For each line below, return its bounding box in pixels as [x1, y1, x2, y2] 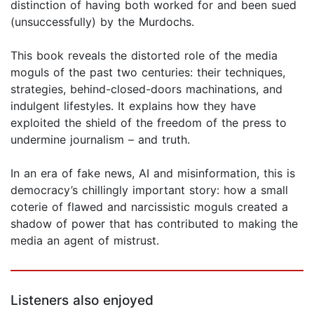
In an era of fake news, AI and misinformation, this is [11, 166, 295, 181]
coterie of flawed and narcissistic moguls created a [11, 200, 288, 214]
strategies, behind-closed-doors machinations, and [11, 82, 282, 97]
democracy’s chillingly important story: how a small [11, 183, 288, 198]
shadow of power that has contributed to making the [11, 217, 298, 231]
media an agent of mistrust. [11, 233, 159, 248]
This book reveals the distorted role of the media [11, 48, 278, 63]
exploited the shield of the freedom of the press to [11, 116, 287, 130]
